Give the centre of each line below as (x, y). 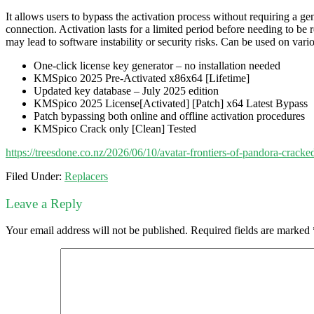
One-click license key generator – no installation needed (157, 65)
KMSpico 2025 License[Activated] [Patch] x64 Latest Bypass (171, 103)
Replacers (86, 176)
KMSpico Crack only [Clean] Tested (115, 128)
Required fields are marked (252, 231)
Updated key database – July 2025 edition (126, 90)
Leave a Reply (44, 203)
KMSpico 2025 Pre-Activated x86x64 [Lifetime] (142, 78)
